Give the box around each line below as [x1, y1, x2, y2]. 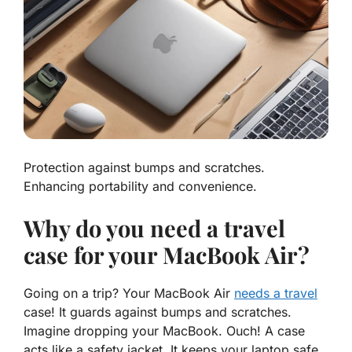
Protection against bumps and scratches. [24, 159, 265, 176]
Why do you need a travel [24, 213, 285, 244]
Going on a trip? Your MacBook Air [24, 285, 234, 302]
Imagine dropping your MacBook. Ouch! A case [24, 323, 305, 339]
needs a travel [234, 285, 317, 302]
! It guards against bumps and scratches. [51, 304, 291, 321]
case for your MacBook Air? [24, 240, 310, 270]
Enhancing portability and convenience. [24, 178, 257, 195]
